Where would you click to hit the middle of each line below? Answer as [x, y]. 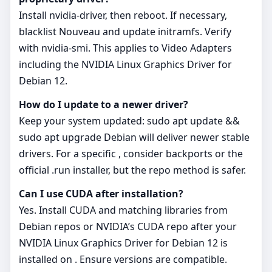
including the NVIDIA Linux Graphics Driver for [125, 64]
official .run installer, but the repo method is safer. [132, 170]
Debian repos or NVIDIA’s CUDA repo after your [128, 226]
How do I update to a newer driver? [104, 104]
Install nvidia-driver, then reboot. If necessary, [123, 15]
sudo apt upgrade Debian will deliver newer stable [134, 137]
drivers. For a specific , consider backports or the [131, 153]
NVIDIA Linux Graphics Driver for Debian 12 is [123, 243]
